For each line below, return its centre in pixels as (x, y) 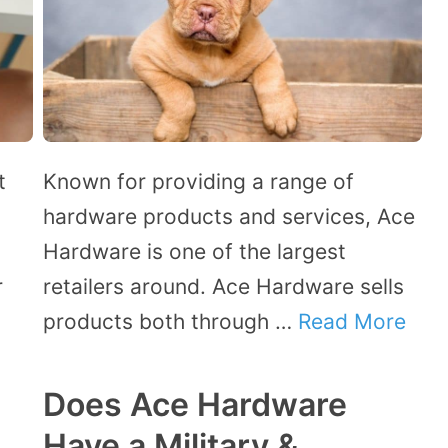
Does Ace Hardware (195, 405)
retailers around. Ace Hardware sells (223, 287)
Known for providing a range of (198, 182)
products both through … (170, 322)
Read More (352, 322)
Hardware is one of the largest (194, 252)
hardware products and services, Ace (229, 217)
